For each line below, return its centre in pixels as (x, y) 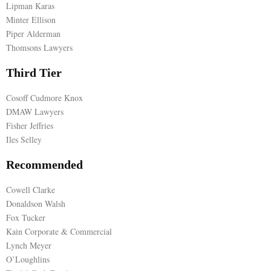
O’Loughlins (28, 259)
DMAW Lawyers (35, 111)
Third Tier (34, 72)
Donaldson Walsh (36, 203)
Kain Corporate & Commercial (59, 231)
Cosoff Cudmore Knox (44, 97)
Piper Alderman (33, 33)
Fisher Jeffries (30, 125)
